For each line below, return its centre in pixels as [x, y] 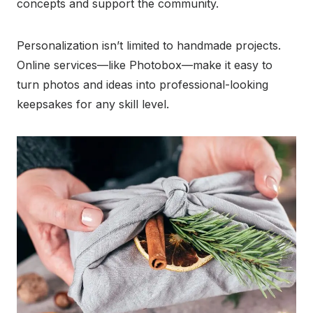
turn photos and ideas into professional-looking [143, 85]
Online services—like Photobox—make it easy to [145, 65]
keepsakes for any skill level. [93, 104]
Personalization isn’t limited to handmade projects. [149, 46]
